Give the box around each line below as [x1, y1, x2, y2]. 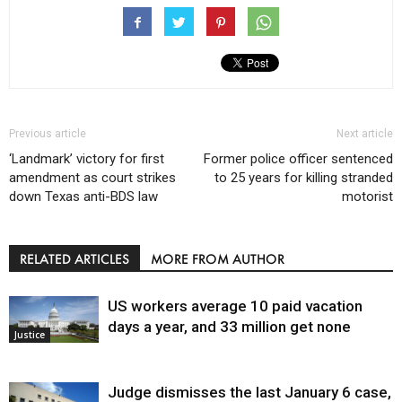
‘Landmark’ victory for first [9, 150, 164, 167]
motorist [342, 188, 393, 205]
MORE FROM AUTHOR [151, 249, 284, 267]
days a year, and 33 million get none [108, 317, 351, 336]
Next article [336, 127, 393, 140]
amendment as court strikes [9, 169, 176, 186]
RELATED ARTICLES [20, 249, 129, 267]
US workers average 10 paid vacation [108, 296, 363, 315]
